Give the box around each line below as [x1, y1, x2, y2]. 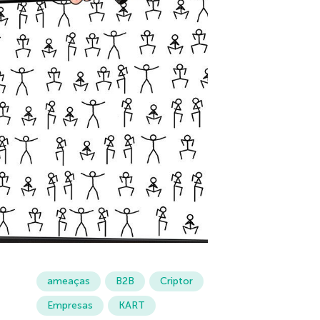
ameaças [46, 275, 90, 288]
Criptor [159, 275, 193, 288]
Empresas [46, 299, 93, 312]
